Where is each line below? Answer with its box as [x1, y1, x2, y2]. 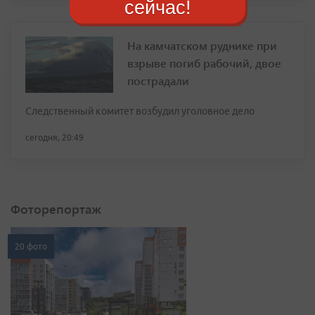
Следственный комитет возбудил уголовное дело [25, 105, 255, 117]
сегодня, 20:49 [25, 133, 84, 142]
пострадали [127, 73, 189, 88]
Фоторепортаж [11, 200, 101, 217]
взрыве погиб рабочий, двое [127, 56, 281, 70]
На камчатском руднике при [127, 38, 277, 53]
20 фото [15, 242, 47, 251]
